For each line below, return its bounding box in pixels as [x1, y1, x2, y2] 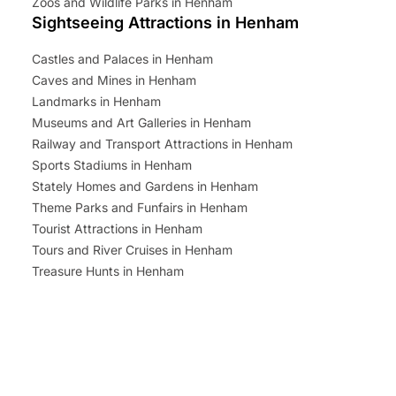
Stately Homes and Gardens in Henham [32, 178, 258, 194]
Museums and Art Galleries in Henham [32, 114, 251, 130]
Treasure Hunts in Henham [32, 263, 184, 278]
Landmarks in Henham [32, 93, 161, 109]
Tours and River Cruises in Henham [32, 241, 232, 257]
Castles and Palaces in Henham [32, 50, 213, 66]
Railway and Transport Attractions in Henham [32, 135, 293, 151]
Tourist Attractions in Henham [32, 220, 202, 236]
